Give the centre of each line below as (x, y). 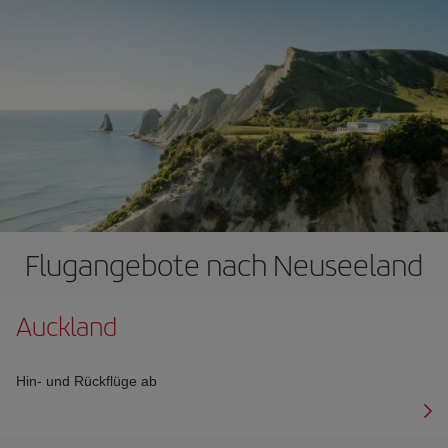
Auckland (66, 325)
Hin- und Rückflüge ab (86, 380)
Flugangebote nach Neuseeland (224, 263)
